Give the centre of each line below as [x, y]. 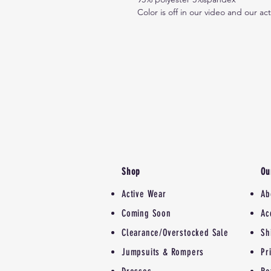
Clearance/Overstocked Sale [175, 233]
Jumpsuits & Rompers [163, 252]
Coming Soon [146, 214]
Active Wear [144, 194]
